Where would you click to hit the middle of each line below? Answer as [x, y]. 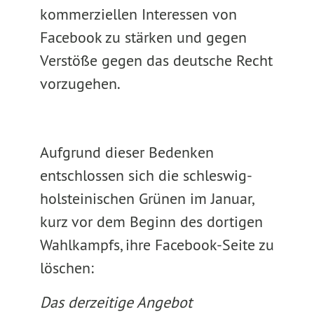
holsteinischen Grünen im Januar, [146, 198]
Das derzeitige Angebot [116, 302]
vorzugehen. [80, 83]
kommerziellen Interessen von [138, 14]
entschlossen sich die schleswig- [146, 175]
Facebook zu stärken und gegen [143, 37]
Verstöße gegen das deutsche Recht [156, 60]
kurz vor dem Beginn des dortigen [151, 221]
